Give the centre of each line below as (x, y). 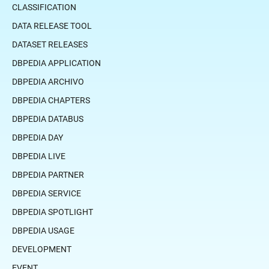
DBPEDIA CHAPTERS (51, 100)
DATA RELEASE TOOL (52, 26)
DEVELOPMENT (42, 249)
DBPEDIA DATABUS (48, 119)
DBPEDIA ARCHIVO (48, 81)
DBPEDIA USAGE (43, 230)
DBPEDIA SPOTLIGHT (53, 212)
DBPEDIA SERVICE (47, 193)
